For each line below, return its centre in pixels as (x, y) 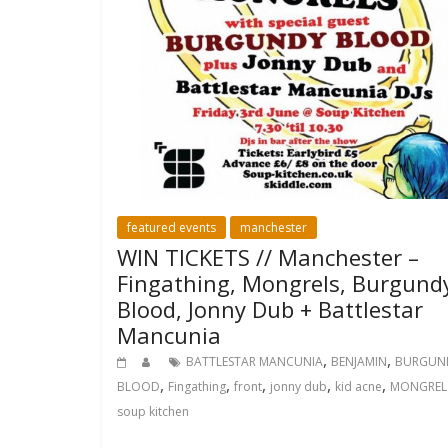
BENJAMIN (359, 361)
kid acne (358, 386)
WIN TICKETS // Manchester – (268, 256)
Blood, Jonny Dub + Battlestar (270, 308)
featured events (171, 227)
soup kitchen (153, 411)
